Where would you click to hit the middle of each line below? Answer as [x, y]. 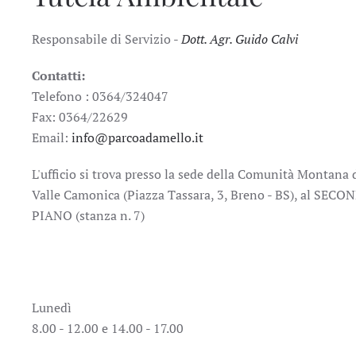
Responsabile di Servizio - [106, 39]
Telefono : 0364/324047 [100, 96]
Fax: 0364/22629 [80, 117]
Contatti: [58, 75]
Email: [50, 137]
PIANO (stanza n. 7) [88, 215]
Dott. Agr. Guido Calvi [240, 39]
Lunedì [52, 308]
